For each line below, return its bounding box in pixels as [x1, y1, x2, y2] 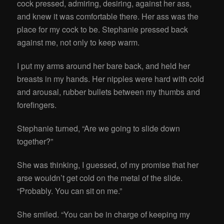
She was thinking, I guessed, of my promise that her [17, 158, 199, 170]
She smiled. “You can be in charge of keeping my [17, 208, 190, 220]
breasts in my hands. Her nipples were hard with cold [17, 72, 204, 84]
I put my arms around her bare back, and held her [17, 59, 190, 71]
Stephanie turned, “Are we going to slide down [17, 122, 180, 134]
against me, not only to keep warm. [17, 36, 140, 48]
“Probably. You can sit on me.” [17, 184, 122, 196]
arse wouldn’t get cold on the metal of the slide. [17, 171, 183, 183]
